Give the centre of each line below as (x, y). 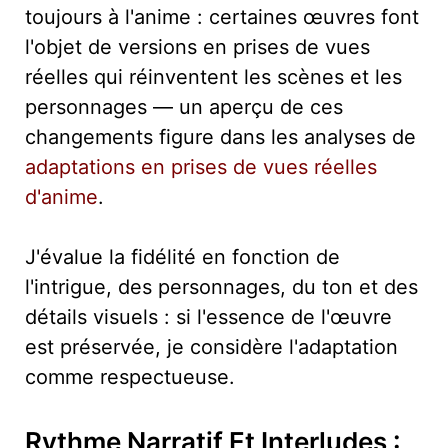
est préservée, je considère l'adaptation (211, 346)
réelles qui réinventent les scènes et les (213, 76)
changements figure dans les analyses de (220, 136)
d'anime (61, 196)
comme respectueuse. (130, 376)
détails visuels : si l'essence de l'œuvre (208, 316)
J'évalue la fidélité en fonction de (182, 256)
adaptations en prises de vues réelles (201, 166)
